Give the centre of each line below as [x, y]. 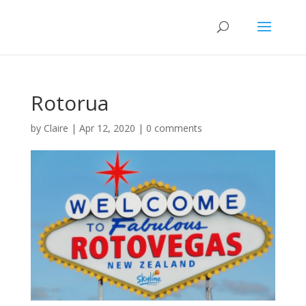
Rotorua [69, 103]
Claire [56, 128]
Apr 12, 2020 [107, 128]
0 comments [174, 128]
